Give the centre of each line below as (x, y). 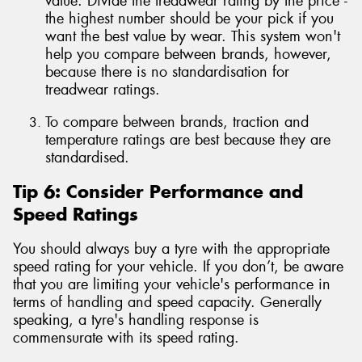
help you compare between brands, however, (188, 55)
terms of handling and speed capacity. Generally (167, 302)
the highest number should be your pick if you (189, 19)
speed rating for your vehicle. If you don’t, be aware (178, 266)
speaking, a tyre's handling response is (136, 320)
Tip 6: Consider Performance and (158, 192)
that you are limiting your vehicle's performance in (172, 284)
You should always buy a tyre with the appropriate (171, 248)
